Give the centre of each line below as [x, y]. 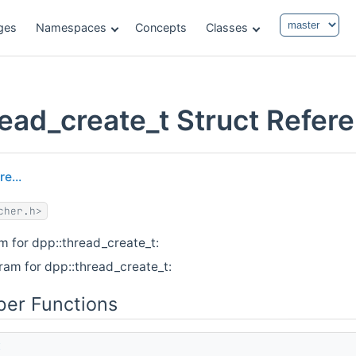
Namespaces [71, 27]
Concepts [161, 27]
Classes [227, 27]
